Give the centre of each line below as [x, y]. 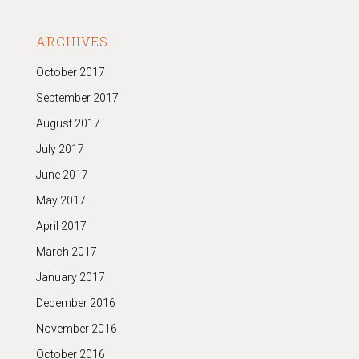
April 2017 [61, 226]
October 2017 [70, 72]
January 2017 [70, 277]
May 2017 [61, 200]
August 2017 [68, 123]
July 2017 [60, 149]
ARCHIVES [72, 41]
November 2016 [76, 328]
